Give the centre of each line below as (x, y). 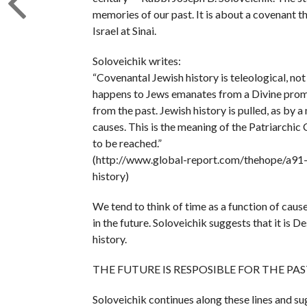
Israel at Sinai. (124, 30)
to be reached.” (127, 143)
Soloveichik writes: (136, 61)
